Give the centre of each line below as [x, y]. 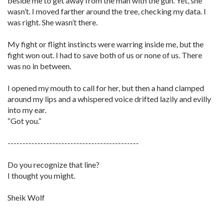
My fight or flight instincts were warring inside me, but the [106, 44]
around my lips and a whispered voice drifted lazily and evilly [109, 99]
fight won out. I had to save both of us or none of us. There [105, 55]
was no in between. [39, 66]
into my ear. [27, 110]
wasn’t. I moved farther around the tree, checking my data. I [107, 11]
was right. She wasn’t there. [53, 22]
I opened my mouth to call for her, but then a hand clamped [106, 88]
